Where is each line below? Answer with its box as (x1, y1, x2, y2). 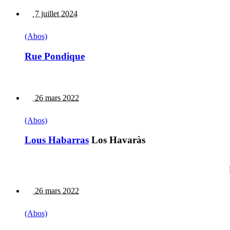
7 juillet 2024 (33, 9, 78, 18)
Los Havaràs (89, 135, 145, 146)
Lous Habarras (25, 135, 89, 146)
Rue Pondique (25, 50, 85, 62)
